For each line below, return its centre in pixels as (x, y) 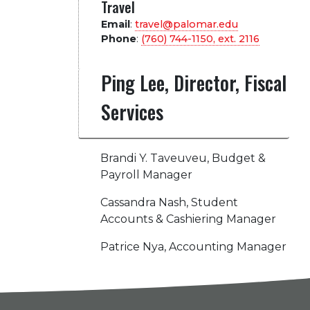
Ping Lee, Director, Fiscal (193, 83)
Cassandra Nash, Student (169, 202)
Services (132, 112)
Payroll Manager (146, 175)
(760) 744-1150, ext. (190, 39)
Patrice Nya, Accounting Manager (193, 247)
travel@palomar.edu (186, 24)
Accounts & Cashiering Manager (188, 219)
